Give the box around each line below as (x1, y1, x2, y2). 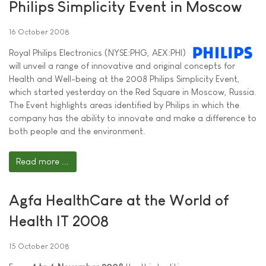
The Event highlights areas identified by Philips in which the (9, 100, 239, 110)
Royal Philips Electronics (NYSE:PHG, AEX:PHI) (9, 47, 186, 58)
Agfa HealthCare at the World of (9, 192, 229, 208)
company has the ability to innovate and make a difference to (9, 113, 256, 123)
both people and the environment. (9, 126, 145, 137)
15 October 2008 (9, 242, 69, 251)
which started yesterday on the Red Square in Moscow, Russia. (9, 87, 256, 97)
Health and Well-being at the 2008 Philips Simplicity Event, (9, 74, 240, 84)
